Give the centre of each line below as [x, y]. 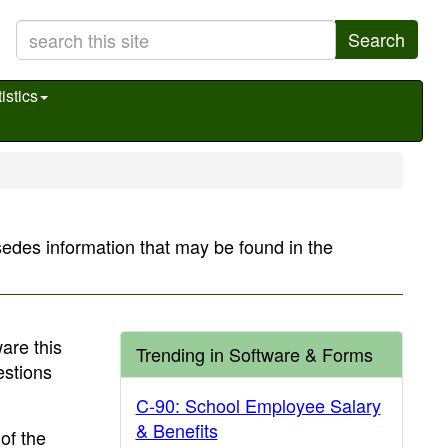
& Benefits [176, 430]
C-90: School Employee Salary [258, 405]
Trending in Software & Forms [254, 354]
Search [376, 39]
